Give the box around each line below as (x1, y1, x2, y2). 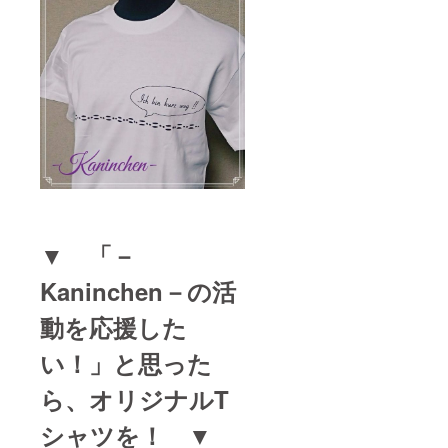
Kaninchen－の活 (40, 273, 236, 308)
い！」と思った (40, 345, 212, 380)
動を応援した (40, 309, 187, 344)
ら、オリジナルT (40, 381, 229, 416)
